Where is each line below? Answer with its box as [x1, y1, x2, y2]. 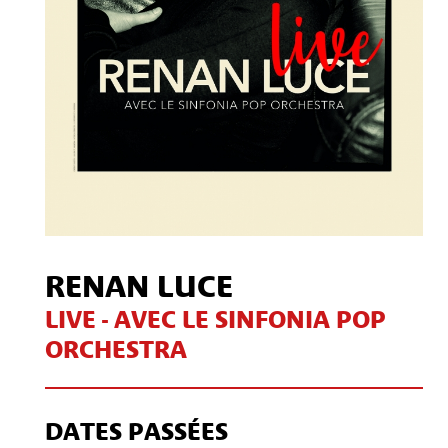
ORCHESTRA [45, 338, 187, 364]
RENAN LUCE [45, 273, 233, 304]
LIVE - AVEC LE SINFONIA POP [45, 308, 386, 334]
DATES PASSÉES [45, 420, 228, 446]
